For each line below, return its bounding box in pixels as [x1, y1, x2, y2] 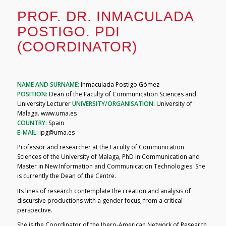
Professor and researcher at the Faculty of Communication [17, 143, 184, 152]
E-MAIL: [17, 128, 38, 137]
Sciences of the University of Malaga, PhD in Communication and [17, 152, 200, 161]
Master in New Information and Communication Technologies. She [17, 162, 205, 171]
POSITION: [17, 90, 47, 99]
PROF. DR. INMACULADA [17, 9, 193, 24]
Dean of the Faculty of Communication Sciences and [47, 90, 196, 99]
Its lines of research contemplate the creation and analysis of [17, 186, 191, 195]
